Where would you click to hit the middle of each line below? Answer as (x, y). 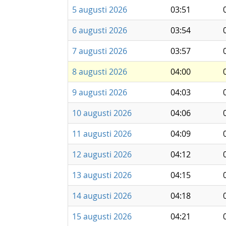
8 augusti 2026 (100, 72)
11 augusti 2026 (102, 134)
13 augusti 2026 (102, 175)
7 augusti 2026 (100, 51)
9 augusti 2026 (100, 92)
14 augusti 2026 (102, 196)
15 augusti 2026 (102, 216)
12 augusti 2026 (102, 154)
